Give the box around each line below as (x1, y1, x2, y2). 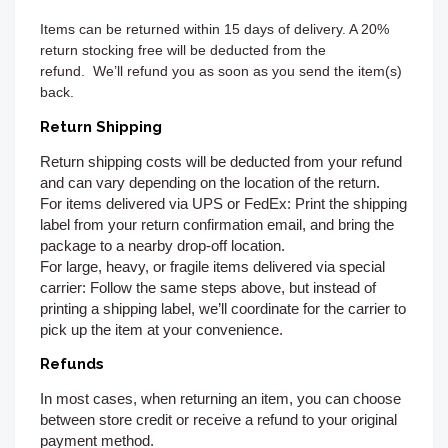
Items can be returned (40, 21, 184, 38)
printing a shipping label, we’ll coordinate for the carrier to (40, 300, 406, 318)
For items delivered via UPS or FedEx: (40, 195, 291, 213)
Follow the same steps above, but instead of (86, 279, 376, 297)
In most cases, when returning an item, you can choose (40, 390, 401, 408)
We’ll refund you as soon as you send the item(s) (89, 63, 402, 80)
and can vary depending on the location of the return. (40, 174, 380, 192)
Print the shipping (291, 195, 407, 213)
